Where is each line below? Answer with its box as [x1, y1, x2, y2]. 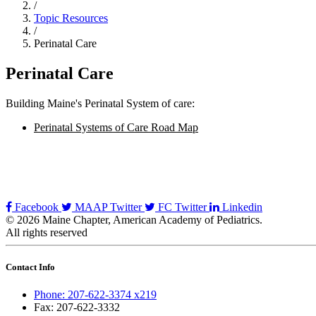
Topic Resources [34, 12, 108, 25]
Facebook [12, 201, 61, 214]
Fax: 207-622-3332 [34, 301, 120, 314]
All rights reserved [6, 226, 87, 239]
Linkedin [219, 201, 262, 214]
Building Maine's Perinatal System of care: [6, 97, 195, 110]
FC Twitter [155, 201, 209, 214]
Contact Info [6, 262, 55, 273]
